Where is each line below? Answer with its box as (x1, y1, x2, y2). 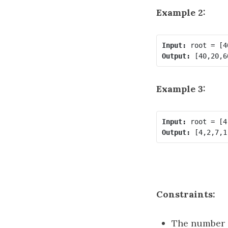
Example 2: (156, 7, 206, 18)
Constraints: (156, 188, 215, 200)
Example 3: (156, 83, 206, 95)
